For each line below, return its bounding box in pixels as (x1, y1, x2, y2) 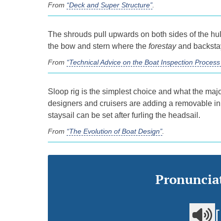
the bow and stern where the (48, 42, 148, 51)
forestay (148, 42, 176, 51)
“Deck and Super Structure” (67, 1, 152, 9)
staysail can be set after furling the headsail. (48, 111, 200, 120)
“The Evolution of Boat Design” (67, 127, 162, 136)
